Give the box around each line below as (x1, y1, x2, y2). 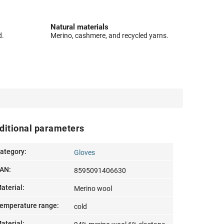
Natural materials (50, 22, 108, 31)
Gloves (74, 148, 95, 157)
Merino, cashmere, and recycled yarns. (50, 31, 168, 39)
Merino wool (74, 184, 112, 193)
